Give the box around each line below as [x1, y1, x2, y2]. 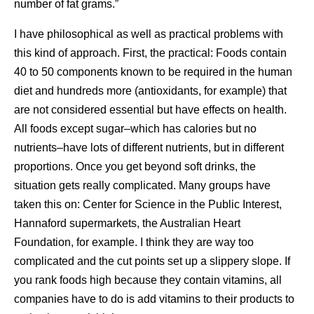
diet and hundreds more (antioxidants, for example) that [14, 85, 287, 97]
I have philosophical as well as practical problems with [14, 28, 283, 40]
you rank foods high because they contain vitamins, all [14, 274, 282, 286]
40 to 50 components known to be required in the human [14, 66, 292, 78]
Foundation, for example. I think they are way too [14, 236, 254, 248]
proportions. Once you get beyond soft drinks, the [14, 161, 256, 172]
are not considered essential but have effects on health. [14, 104, 287, 116]
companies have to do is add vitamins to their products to [14, 293, 294, 305]
